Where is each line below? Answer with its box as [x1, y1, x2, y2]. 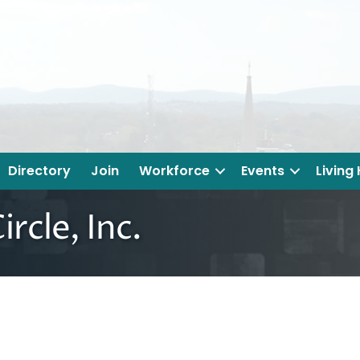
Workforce [139, 162, 210, 181]
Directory [8, 162, 71, 181]
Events [241, 162, 284, 181]
